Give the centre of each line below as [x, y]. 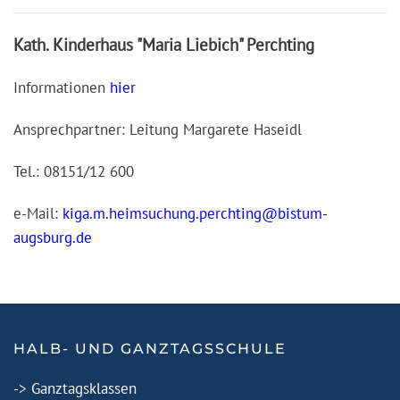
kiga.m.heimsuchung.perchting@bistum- [195, 213]
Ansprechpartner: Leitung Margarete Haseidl [158, 129]
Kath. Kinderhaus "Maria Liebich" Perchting [166, 45]
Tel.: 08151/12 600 [74, 171]
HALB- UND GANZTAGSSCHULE [150, 349]
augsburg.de [53, 237]
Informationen [62, 87]
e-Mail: [38, 213]
